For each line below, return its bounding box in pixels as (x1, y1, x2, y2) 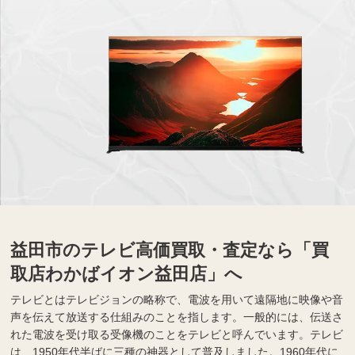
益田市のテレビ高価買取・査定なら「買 (10, 239, 330, 260)
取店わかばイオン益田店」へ (10, 263, 243, 284)
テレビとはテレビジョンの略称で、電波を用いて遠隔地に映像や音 (10, 292, 344, 306)
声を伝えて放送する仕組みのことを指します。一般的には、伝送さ (10, 310, 344, 323)
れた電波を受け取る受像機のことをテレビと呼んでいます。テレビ (10, 327, 344, 341)
